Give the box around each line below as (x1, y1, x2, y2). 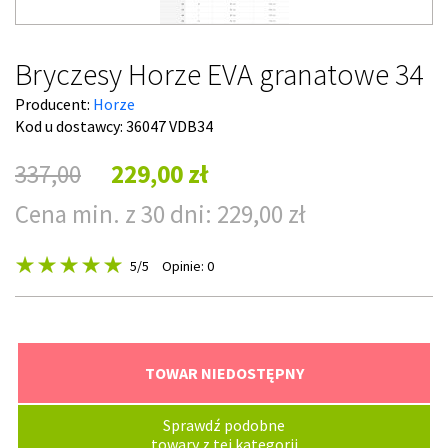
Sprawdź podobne (163, 415, 285, 435)
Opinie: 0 (162, 257, 214, 275)
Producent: (15, 94, 93, 114)
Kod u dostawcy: (15, 116, 126, 136)
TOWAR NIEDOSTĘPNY (144, 363, 304, 383)
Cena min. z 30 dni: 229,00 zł (15, 198, 306, 230)
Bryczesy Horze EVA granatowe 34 (15, 55, 423, 93)
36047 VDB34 (126, 116, 213, 136)
